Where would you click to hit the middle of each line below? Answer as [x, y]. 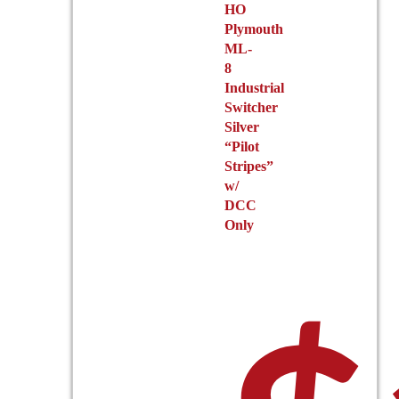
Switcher [252, 108]
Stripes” [249, 167]
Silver [242, 127]
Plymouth [254, 29]
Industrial [255, 88]
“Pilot [242, 147]
